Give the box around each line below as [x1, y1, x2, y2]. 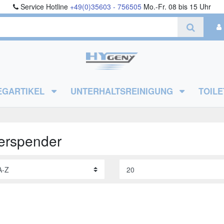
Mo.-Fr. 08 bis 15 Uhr [141, 1, 211, 11]
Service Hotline [18, 1, 70, 11]
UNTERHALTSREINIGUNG [70, 85, 175, 97]
